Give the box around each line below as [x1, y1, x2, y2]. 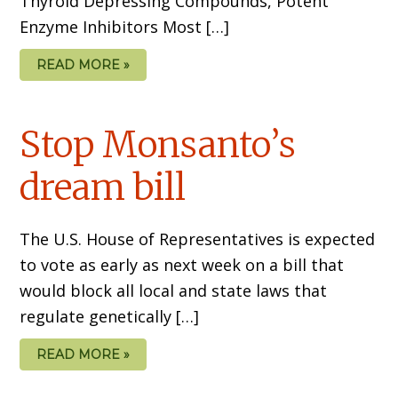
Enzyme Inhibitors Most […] [20, 15, 230, 37]
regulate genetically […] [20, 305, 200, 327]
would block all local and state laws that [20, 279, 328, 301]
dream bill [20, 164, 187, 210]
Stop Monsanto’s [20, 122, 297, 167]
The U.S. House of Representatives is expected [20, 227, 376, 250]
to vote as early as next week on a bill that [20, 253, 345, 275]
